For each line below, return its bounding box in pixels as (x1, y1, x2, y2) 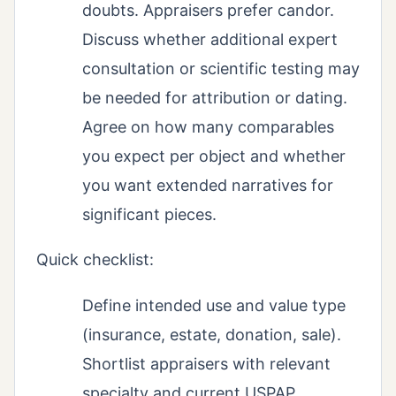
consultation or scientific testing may (82, 59, 360, 79)
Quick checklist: (36, 250, 154, 270)
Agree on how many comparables (82, 118, 334, 137)
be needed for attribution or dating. (82, 88, 347, 108)
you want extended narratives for (82, 176, 333, 195)
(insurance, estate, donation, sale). (82, 325, 341, 345)
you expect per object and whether (82, 147, 346, 166)
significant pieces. (82, 205, 217, 225)
